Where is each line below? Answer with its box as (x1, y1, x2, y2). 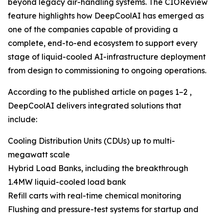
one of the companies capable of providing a (8, 24, 178, 34)
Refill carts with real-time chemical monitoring (8, 191, 181, 200)
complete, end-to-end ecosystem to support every (8, 38, 197, 48)
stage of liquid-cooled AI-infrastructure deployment (8, 52, 206, 62)
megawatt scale (8, 150, 70, 159)
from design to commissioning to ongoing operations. (8, 66, 206, 75)
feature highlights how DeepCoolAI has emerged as (8, 11, 204, 21)
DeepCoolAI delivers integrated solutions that (8, 101, 181, 110)
